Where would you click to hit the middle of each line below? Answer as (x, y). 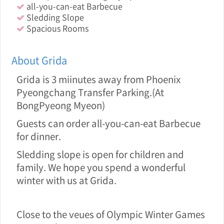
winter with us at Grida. (66, 180)
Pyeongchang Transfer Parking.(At (90, 92)
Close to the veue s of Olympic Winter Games (111, 214)
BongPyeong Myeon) (61, 105)
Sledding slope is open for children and (100, 154)
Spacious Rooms (56, 28)
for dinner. (39, 136)
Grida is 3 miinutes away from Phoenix (98, 79)
